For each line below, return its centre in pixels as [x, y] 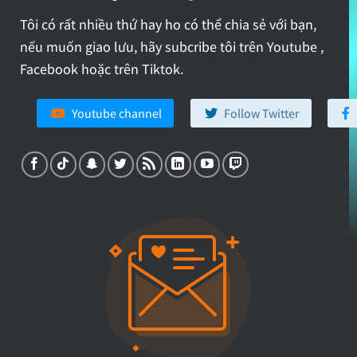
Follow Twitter [261, 113]
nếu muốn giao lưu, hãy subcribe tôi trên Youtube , [172, 47]
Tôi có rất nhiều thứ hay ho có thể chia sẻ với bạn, [168, 24]
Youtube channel [116, 113]
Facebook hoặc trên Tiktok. [102, 69]
